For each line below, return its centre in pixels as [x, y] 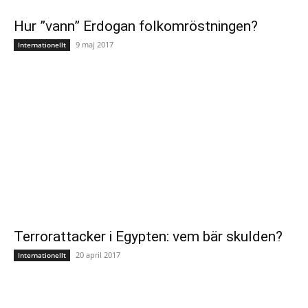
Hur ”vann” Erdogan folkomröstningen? [136, 26]
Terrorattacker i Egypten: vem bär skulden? [148, 236]
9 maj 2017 [95, 44]
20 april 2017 [98, 254]
